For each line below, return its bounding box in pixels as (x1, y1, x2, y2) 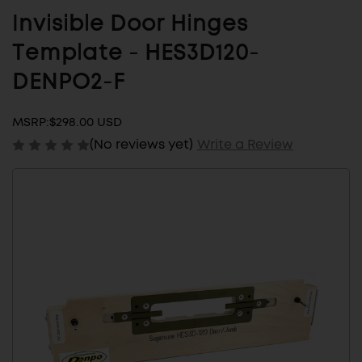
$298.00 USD (49, 114, 122, 131)
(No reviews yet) (90, 135, 193, 153)
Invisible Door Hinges (12, 13, 248, 36)
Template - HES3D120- (12, 42, 259, 65)
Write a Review (196, 135, 293, 153)
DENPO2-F (12, 71, 125, 95)
